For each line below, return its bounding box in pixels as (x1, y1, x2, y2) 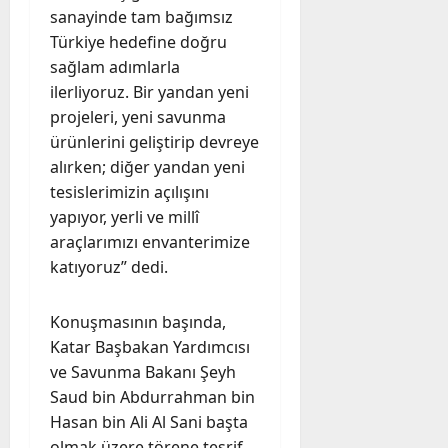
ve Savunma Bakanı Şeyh (50, 360, 236, 383)
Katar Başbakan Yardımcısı (50, 335, 250, 358)
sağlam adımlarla (50, 55, 180, 78)
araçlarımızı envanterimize (50, 230, 250, 253)
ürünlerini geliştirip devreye (50, 130, 259, 153)
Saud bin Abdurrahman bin (50, 385, 255, 408)
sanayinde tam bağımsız (50, 5, 233, 28)
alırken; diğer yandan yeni (50, 155, 245, 178)
